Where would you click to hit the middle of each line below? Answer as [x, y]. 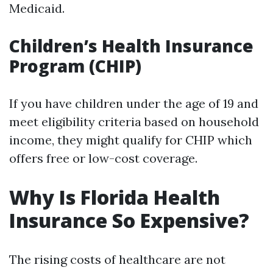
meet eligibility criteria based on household [134, 122]
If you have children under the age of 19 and [134, 103]
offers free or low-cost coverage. [103, 158]
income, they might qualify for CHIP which [131, 140]
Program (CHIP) [75, 66]
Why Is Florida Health [115, 197]
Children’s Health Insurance [131, 46]
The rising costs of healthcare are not [117, 259]
